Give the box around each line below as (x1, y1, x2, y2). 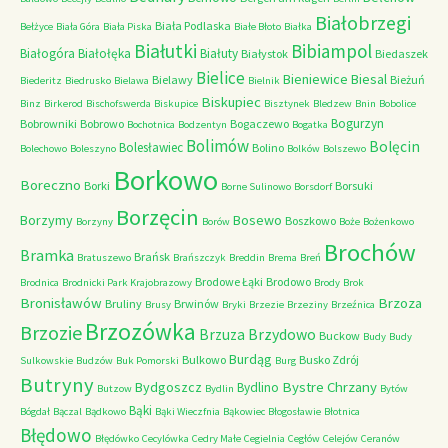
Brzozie (20, 320, 82, 345)
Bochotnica (127, 118, 175, 131)
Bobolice (379, 97, 416, 110)
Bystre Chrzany (282, 377, 377, 396)
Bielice (196, 67, 245, 89)
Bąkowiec (223, 405, 265, 418)
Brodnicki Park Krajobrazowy (62, 276, 192, 289)
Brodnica (20, 276, 59, 289)
